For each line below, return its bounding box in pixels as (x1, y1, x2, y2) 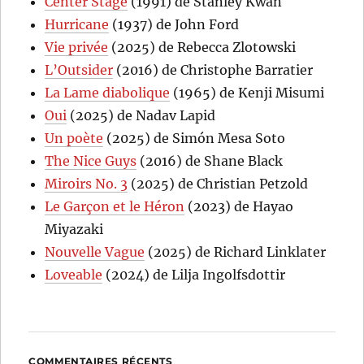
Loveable (45, 266, 103, 284)
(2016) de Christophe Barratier (113, 62, 314, 79)
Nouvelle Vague (45, 244, 145, 261)
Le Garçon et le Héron (45, 198, 185, 215)
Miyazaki (45, 221, 104, 238)
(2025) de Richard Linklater (145, 244, 327, 261)
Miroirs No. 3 (45, 175, 128, 193)
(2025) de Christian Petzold (128, 175, 309, 193)
